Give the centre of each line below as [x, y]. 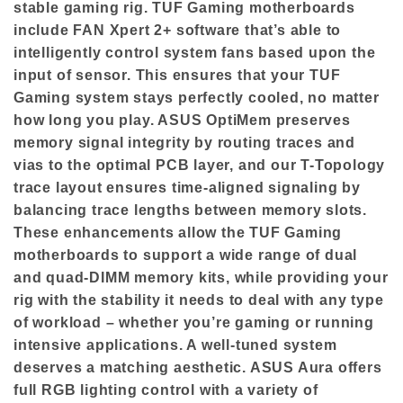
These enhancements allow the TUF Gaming [178, 232]
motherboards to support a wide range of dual [186, 255]
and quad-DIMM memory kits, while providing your [201, 277]
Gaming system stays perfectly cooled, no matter [197, 97]
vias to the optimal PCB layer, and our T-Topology [200, 165]
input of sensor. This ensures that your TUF [177, 75]
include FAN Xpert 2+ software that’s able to [178, 30]
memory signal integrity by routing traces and [184, 142]
